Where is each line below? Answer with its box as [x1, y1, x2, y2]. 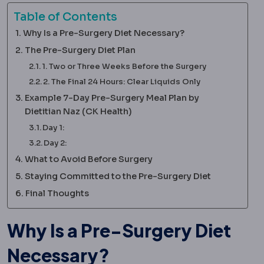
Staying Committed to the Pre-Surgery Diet [24, 170, 211, 181]
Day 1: [42, 122, 65, 133]
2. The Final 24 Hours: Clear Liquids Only [43, 76, 201, 87]
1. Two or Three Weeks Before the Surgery [42, 61, 207, 71]
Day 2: [44, 137, 67, 148]
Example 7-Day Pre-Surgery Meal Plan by [24, 92, 199, 103]
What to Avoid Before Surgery [24, 153, 153, 164]
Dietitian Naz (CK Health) [24, 105, 132, 117]
